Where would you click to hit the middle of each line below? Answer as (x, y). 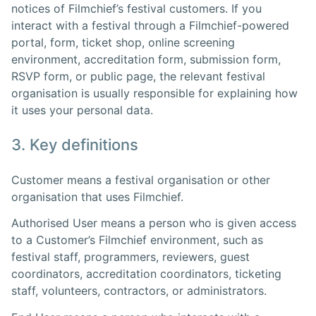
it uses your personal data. (82, 110)
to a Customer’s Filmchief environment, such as (137, 240)
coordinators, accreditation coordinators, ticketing (146, 274)
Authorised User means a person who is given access (154, 223)
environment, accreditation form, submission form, (146, 59)
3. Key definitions (75, 144)
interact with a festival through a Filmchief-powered (150, 25)
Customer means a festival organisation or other (141, 180)
